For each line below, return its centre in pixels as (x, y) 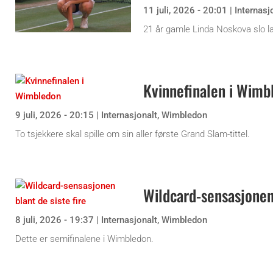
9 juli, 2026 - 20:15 (55, 115)
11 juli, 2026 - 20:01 (185, 11)
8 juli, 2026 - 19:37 (55, 220)
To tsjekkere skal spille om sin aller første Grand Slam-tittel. (133, 134)
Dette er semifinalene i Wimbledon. (84, 239)
